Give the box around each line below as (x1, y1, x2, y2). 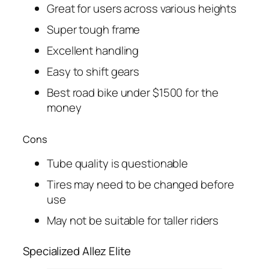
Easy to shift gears (47, 63, 140, 79)
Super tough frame (47, 21, 141, 37)
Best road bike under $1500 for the (47, 84, 219, 100)
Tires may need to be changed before (47, 176, 234, 192)
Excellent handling (47, 42, 139, 58)
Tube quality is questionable (47, 155, 189, 171)
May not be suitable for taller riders (47, 212, 219, 228)
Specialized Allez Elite (23, 243, 131, 259)
